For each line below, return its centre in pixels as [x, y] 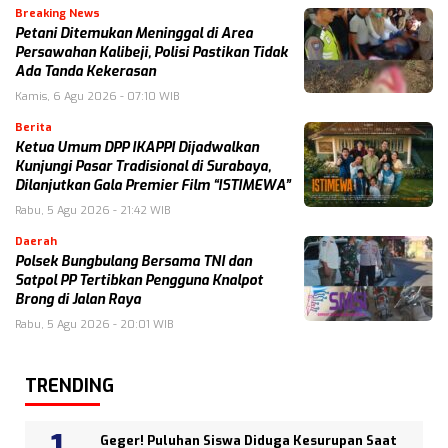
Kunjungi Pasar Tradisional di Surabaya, [143, 166]
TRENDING [69, 386]
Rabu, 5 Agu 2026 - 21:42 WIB [92, 210]
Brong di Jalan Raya [78, 299]
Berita [33, 127]
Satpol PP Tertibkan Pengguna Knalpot [139, 280]
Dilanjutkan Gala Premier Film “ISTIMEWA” [152, 185]
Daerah [36, 241]
